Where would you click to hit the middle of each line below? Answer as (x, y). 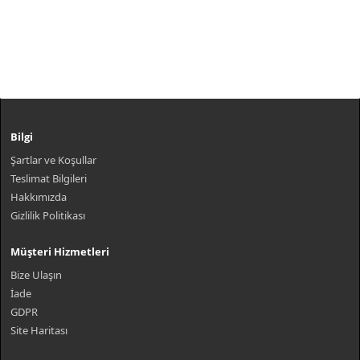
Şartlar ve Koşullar (53, 160)
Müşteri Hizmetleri (60, 252)
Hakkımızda (39, 197)
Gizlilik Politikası (48, 215)
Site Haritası (39, 330)
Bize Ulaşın (36, 275)
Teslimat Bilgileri (49, 178)
